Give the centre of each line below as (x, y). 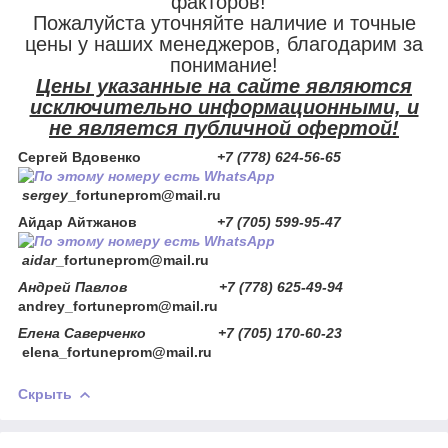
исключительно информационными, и (224, 106)
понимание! (224, 64)
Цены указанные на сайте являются (224, 85)
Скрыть (45, 393)
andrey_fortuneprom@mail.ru (118, 305)
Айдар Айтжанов (79, 221)
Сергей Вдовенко (81, 156)
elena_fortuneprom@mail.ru (117, 351)
